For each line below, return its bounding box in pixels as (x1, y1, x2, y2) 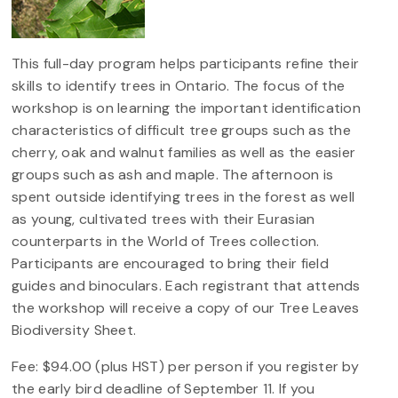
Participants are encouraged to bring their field (12, 253, 329, 273)
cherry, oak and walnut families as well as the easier (12, 142, 356, 162)
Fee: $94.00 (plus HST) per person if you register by (12, 356, 359, 376)
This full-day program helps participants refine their (12, 53, 360, 73)
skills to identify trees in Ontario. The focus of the (12, 76, 346, 95)
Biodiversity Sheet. (12, 320, 137, 339)
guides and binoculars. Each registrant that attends (12, 275, 361, 295)
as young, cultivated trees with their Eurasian (12, 209, 315, 228)
